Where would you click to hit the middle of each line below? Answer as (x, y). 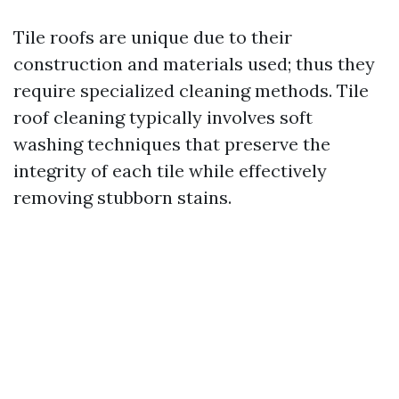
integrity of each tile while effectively (170, 171)
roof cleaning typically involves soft (163, 117)
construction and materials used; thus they (194, 64)
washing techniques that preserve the (172, 144)
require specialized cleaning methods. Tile (191, 90)
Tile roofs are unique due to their (153, 37)
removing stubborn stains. (122, 197)
